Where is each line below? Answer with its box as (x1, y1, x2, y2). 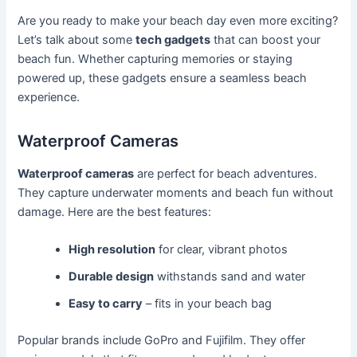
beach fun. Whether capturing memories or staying (18, 52, 293, 67)
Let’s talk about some (18, 33, 136, 48)
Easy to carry (69, 296, 143, 312)
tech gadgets (135, 33, 211, 48)
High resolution (69, 242, 156, 257)
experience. (18, 90, 80, 105)
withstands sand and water (154, 269, 306, 284)
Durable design (69, 269, 155, 284)
